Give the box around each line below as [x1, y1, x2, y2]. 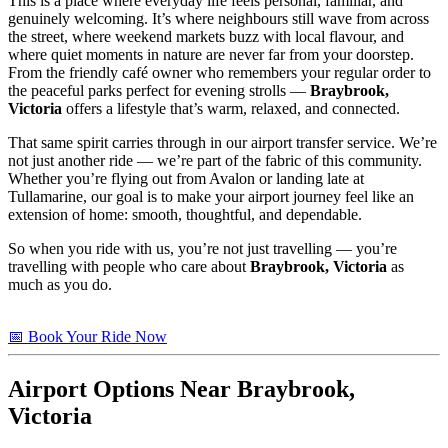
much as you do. [8, 275, 112, 293]
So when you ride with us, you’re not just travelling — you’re [8, 239, 397, 257]
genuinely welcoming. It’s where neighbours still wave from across [8, 9, 429, 27]
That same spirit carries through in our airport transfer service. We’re [8, 133, 437, 151]
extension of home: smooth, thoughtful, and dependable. [8, 205, 362, 223]
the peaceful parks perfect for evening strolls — [8, 81, 310, 99]
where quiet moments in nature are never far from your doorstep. [8, 45, 414, 63]
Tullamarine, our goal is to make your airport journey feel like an [8, 187, 414, 205]
